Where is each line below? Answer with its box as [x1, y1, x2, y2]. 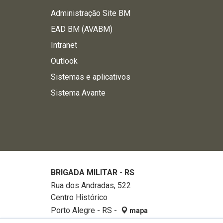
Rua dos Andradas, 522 [51, 181, 131, 190]
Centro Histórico [51, 193, 108, 202]
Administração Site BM [51, 8, 130, 18]
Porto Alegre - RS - [51, 206, 119, 215]
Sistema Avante [51, 88, 106, 98]
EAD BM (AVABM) [51, 24, 112, 34]
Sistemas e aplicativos [51, 72, 130, 82]
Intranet [51, 40, 77, 50]
